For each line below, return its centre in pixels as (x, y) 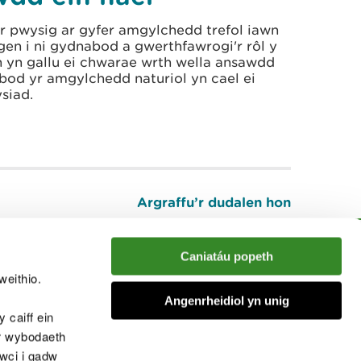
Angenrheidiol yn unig (226, 300)
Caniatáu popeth (226, 256)
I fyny (306, 236)
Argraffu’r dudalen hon (214, 202)
